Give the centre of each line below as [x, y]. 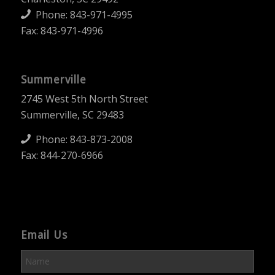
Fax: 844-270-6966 [62, 155]
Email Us [44, 235]
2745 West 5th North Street [84, 99]
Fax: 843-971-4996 [62, 30]
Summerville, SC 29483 [72, 115]
